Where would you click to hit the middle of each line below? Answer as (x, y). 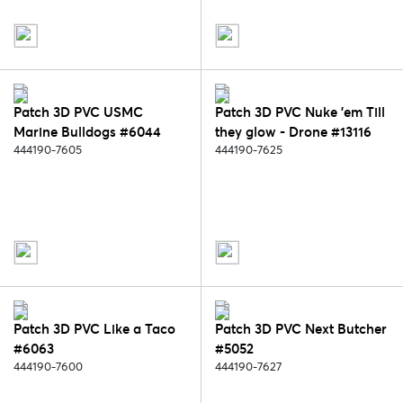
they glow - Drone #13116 (293, 132)
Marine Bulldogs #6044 (87, 132)
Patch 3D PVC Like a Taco (94, 329)
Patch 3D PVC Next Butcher (301, 329)
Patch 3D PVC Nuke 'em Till (300, 112)
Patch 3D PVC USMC (78, 112)
